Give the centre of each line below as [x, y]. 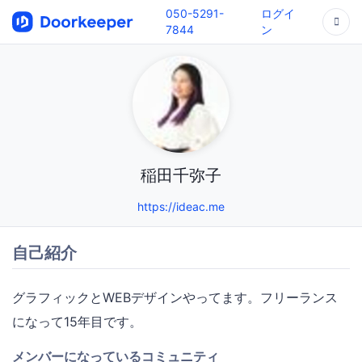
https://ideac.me [181, 206]
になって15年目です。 [77, 321]
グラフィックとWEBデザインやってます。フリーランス [175, 297]
